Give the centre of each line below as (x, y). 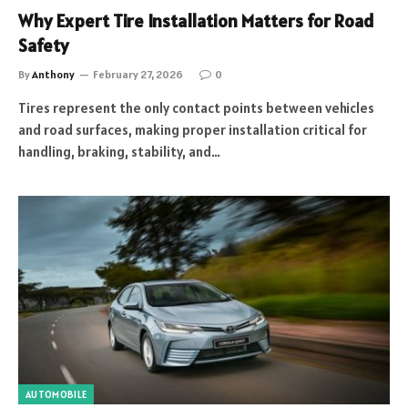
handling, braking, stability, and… (119, 151)
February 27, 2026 (138, 74)
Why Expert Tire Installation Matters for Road (196, 20)
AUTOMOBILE (56, 394)
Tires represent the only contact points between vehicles (196, 107)
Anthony (53, 74)
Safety (43, 45)
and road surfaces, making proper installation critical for (193, 129)
